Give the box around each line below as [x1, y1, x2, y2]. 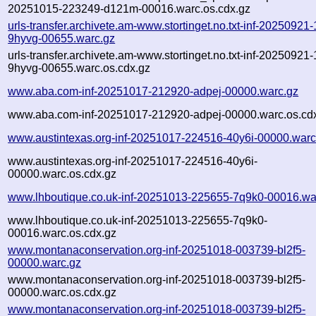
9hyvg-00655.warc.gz [8, 32, 116, 44]
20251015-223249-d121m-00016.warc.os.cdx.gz [8, 2, 251, 15]
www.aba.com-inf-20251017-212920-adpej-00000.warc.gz [8, 85, 299, 97]
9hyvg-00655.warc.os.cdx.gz [8, 61, 151, 74]
